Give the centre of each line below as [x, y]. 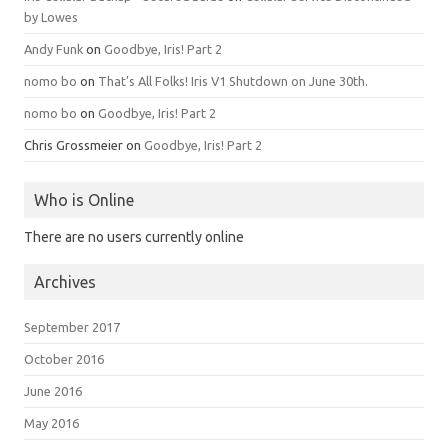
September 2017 [72, 327]
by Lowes [51, 17]
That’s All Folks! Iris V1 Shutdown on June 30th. [233, 81]
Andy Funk [53, 49]
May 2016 [51, 423]
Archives [65, 282]
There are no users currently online [134, 237]
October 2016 [64, 359]
